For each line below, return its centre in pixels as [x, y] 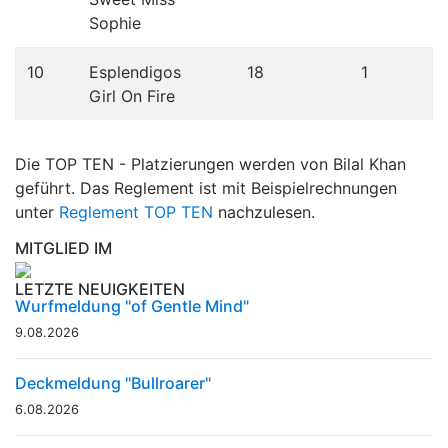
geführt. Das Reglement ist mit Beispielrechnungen [206, 187]
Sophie [115, 22]
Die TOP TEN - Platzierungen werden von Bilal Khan [210, 163]
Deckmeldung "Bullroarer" [113, 382]
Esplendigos [135, 71]
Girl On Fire [132, 95]
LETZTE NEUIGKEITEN [100, 288]
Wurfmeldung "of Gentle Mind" [132, 305]
